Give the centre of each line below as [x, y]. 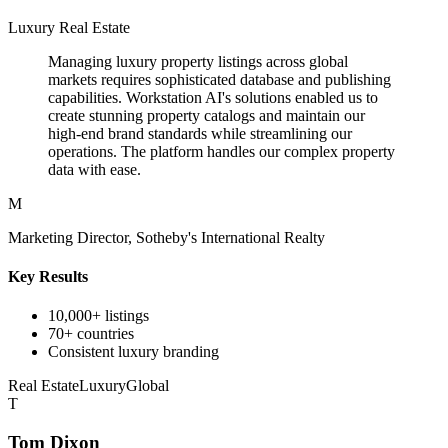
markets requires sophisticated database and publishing [219, 79]
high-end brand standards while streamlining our [200, 133]
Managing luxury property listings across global [198, 61]
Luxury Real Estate [69, 27]
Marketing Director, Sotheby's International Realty [166, 237]
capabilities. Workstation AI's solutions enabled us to [213, 97]
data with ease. [94, 169]
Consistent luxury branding [133, 352]
